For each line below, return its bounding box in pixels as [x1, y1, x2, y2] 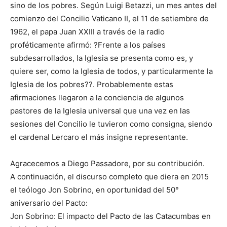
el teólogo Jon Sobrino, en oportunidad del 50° [10, 185, 179, 195]
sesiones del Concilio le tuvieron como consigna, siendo [10, 119, 212, 129]
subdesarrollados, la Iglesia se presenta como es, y [10, 53, 193, 63]
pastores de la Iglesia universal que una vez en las [10, 106, 190, 116]
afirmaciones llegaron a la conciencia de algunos [10, 93, 184, 103]
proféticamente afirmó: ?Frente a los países [10, 40, 166, 50]
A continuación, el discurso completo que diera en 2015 [10, 172, 209, 182]
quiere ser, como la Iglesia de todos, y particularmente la [10, 66, 213, 77]
